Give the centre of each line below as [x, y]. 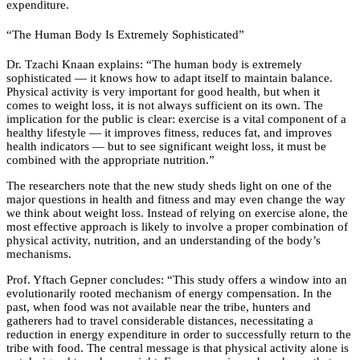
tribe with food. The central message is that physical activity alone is [178, 348]
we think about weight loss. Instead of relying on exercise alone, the [177, 213]
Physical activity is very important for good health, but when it [163, 92]
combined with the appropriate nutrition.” [110, 160]
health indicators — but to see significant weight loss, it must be [166, 147]
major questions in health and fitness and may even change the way [176, 200]
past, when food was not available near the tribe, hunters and [159, 307]
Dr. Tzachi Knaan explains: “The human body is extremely [154, 65]
